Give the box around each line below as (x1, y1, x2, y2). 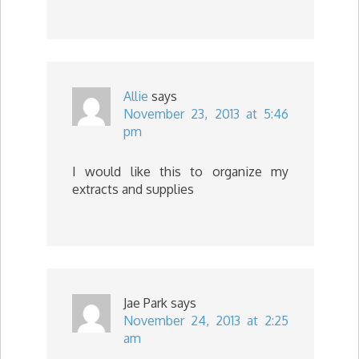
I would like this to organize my (72, 163, 288, 179)
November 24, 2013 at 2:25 (123, 312, 288, 329)
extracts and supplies (72, 180, 194, 197)
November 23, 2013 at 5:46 (123, 105, 288, 122)
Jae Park (123, 294, 167, 311)
